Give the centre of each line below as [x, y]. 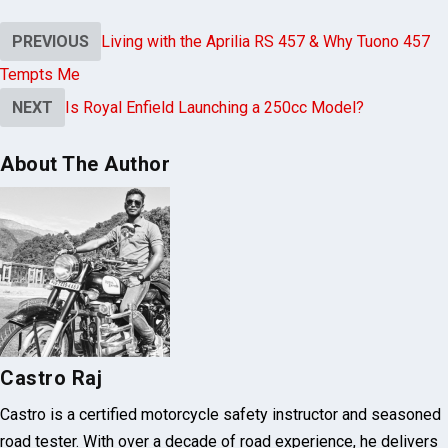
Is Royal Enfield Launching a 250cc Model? [214, 107]
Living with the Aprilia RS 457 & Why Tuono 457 [265, 41]
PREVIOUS [50, 41]
